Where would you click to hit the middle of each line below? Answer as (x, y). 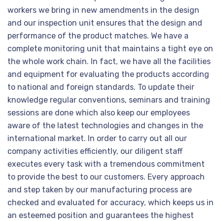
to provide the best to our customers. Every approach (106, 177)
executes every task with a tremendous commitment (106, 164)
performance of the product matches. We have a (98, 36)
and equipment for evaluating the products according (108, 74)
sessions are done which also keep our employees (99, 113)
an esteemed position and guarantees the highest (101, 215)
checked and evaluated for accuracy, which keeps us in (110, 203)
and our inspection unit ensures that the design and (105, 23)
